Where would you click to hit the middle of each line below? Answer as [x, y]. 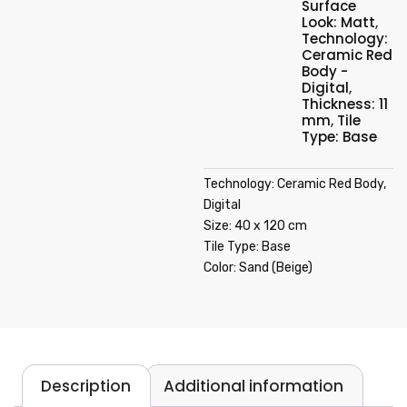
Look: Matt [338, 22]
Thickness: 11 [345, 104]
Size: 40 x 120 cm [255, 226]
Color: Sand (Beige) [258, 268]
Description [86, 386]
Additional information [254, 386]
